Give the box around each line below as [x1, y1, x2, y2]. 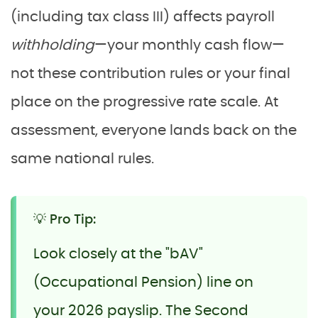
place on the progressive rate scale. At [11, 94, 278, 109]
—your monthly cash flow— [94, 38, 285, 53]
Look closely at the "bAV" [33, 246, 203, 261]
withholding [11, 38, 94, 53]
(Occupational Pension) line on [33, 275, 253, 290]
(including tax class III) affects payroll [11, 9, 275, 24]
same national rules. [11, 151, 154, 166]
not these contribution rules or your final [11, 66, 290, 81]
